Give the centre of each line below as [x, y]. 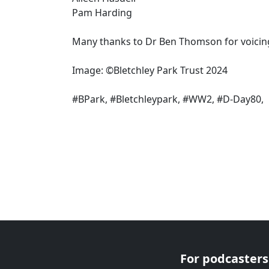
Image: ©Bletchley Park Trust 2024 [150, 70]
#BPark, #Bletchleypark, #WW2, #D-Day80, [168, 99]
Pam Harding [102, 12]
